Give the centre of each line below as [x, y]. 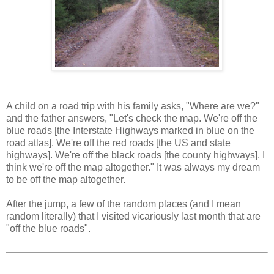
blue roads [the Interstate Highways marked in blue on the [130, 131]
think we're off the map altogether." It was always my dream [133, 168]
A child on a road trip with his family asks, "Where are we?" [133, 106]
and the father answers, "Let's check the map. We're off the [132, 119]
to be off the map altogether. [66, 180]
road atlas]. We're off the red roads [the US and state [118, 143]
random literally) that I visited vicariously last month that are [133, 217]
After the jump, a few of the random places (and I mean [124, 204]
